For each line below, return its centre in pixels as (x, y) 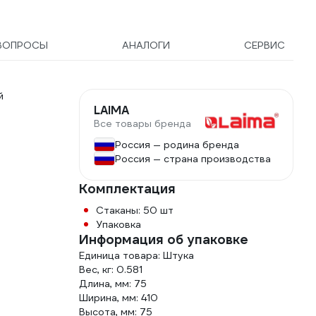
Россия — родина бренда (177, 145)
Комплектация (127, 189)
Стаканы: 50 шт (135, 210)
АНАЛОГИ (146, 45)
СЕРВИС (265, 45)
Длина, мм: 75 (113, 284)
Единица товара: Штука (136, 255)
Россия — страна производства (193, 159)
